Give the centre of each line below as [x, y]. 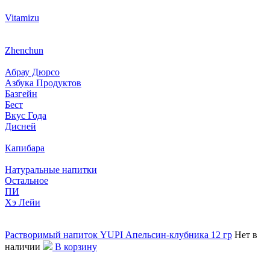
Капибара [25, 148]
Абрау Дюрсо [32, 72]
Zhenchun [24, 50]
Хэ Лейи [23, 202]
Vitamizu [22, 17]
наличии [23, 246]
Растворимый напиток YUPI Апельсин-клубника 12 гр [118, 234]
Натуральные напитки [51, 169]
